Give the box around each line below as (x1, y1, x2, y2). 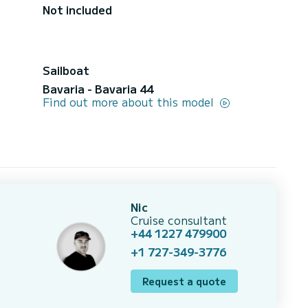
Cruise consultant (131, 211, 227, 228)
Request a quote (142, 274, 226, 288)
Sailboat (43, 61, 89, 78)
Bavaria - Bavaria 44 (43, 80, 153, 97)
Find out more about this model (43, 93, 217, 110)
